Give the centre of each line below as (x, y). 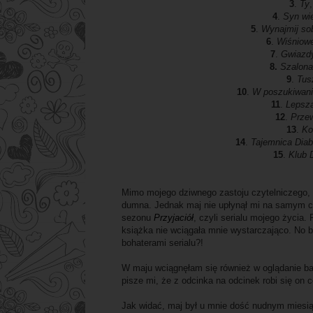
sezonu (138, 218)
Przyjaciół (174, 218)
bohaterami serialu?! (162, 243)
